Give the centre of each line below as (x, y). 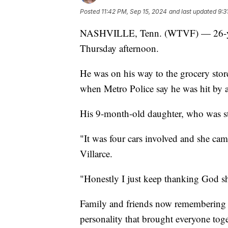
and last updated (193, 12)
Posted (91, 12)
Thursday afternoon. (119, 48)
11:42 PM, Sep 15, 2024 (134, 12)
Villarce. (96, 154)
